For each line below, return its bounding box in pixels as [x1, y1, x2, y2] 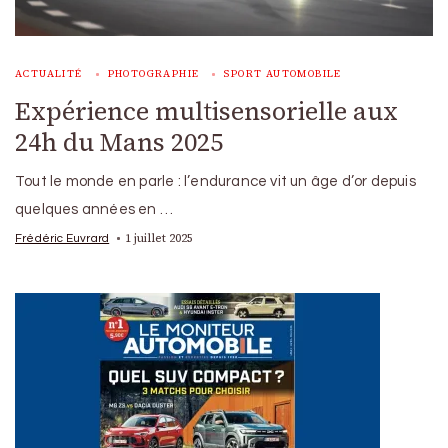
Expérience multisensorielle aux [15, 93, 398, 128]
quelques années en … [15, 201, 173, 217]
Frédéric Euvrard [15, 231, 110, 244]
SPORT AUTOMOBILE [224, 66, 342, 80]
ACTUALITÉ [15, 66, 83, 80]
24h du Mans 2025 [15, 124, 223, 159]
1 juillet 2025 [125, 229, 194, 246]
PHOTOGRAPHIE [107, 66, 200, 80]
